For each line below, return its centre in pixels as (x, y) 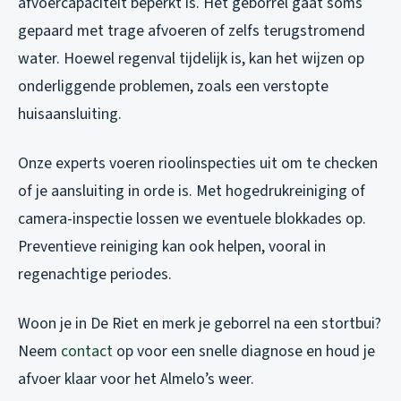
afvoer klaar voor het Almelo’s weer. (136, 380)
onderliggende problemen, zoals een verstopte (173, 87)
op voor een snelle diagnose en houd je (244, 352)
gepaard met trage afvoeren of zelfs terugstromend (192, 31)
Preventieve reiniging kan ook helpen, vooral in (172, 247)
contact (87, 352)
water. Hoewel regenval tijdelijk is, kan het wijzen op (191, 59)
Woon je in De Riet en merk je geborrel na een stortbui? (200, 324)
